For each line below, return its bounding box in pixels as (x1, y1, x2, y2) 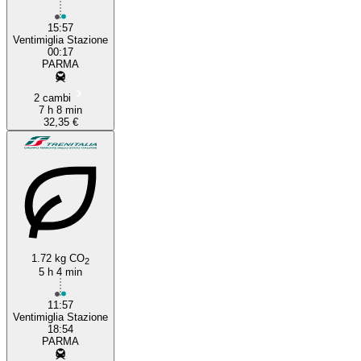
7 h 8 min (39, 103, 82, 116)
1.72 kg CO (31, 251, 85, 264)
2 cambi (34, 91, 71, 104)
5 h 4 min (39, 265, 82, 278)
